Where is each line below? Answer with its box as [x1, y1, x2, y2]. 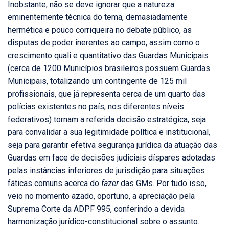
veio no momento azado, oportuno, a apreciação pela [8, 191, 195, 201]
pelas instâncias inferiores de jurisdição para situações [8, 166, 205, 176]
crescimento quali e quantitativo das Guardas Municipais [8, 51, 209, 61]
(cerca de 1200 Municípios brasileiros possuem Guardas [8, 63, 210, 74]
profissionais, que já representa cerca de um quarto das [8, 89, 205, 99]
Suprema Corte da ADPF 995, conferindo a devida [8, 204, 185, 214]
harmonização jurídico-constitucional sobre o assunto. [8, 217, 199, 227]
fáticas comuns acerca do [8, 178, 101, 189]
